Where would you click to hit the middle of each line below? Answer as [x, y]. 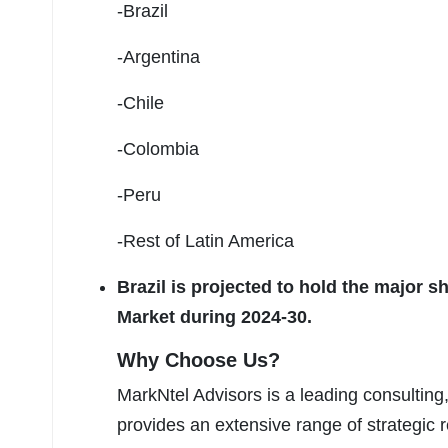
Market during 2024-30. [214, 317]
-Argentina [158, 57]
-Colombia [158, 149]
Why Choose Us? [198, 360]
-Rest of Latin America [205, 241]
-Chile [140, 103]
